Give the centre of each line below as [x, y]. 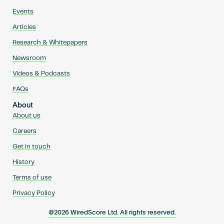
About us [26, 116]
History [23, 162]
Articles [24, 27]
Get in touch [31, 147]
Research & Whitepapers [50, 43]
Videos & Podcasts [41, 74]
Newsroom [29, 58]
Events [23, 12]
